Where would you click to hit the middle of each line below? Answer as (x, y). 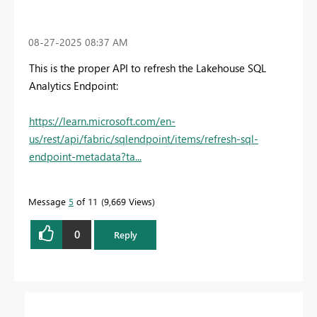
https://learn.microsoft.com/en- (102, 121)
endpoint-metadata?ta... (85, 156)
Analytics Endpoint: (74, 85)
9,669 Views (128, 201)
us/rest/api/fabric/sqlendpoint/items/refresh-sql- (144, 138)
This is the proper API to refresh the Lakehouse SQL (148, 68)
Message (48, 201)
